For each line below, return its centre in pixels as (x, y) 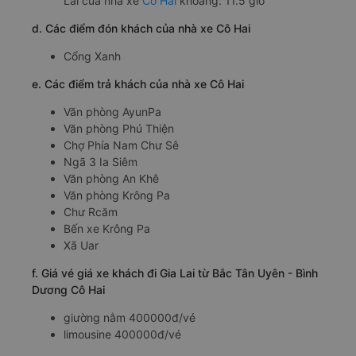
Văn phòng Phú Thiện (119, 129)
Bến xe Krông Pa (107, 229)
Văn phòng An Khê (111, 179)
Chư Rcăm (91, 212)
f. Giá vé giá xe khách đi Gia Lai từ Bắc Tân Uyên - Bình (175, 273)
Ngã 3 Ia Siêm (101, 162)
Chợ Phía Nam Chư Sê (121, 145)
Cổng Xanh (92, 56)
